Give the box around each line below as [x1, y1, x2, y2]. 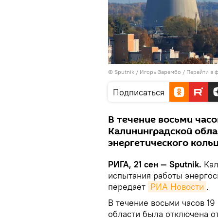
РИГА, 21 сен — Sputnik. [108, 159, 201, 170]
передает [108, 181, 148, 192]
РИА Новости [150, 181, 204, 192]
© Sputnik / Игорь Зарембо [108, 68, 181, 75]
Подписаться [113, 87, 164, 98]
